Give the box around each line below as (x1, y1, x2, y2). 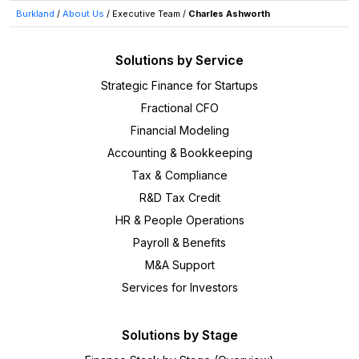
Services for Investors (121, 280, 238, 294)
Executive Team (110, 7, 183, 19)
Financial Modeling (130, 123, 229, 137)
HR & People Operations (115, 212, 244, 227)
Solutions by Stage (121, 326, 238, 343)
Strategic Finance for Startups (101, 78, 258, 92)
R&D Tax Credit (139, 190, 220, 204)
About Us (63, 7, 104, 19)
